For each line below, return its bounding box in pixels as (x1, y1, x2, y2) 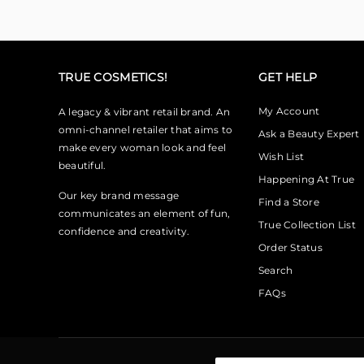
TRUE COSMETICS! (58, 70, 168, 84)
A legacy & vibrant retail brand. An (58, 106, 231, 118)
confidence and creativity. (58, 225, 190, 237)
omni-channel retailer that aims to (58, 123, 233, 136)
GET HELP (258, 70, 318, 84)
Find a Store (258, 196, 319, 208)
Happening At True (258, 173, 355, 185)
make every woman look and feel (58, 141, 227, 154)
